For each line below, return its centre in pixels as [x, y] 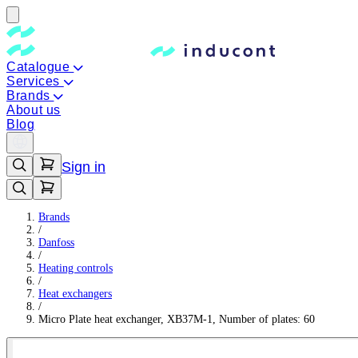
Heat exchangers [75, 294]
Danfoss [56, 243]
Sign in [84, 167]
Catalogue [40, 67]
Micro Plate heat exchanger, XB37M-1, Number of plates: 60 [177, 319]
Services [35, 81]
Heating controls [76, 268]
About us [34, 110]
